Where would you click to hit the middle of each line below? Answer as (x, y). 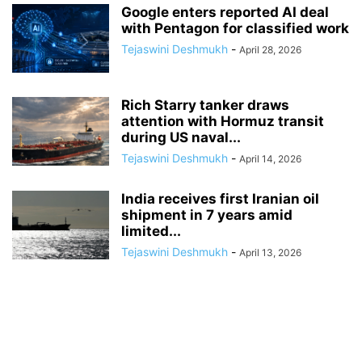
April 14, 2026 (270, 159)
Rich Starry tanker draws (205, 105)
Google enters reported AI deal (225, 13)
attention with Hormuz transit (223, 122)
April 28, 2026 (270, 50)
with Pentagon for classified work (235, 29)
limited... (151, 232)
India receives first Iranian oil (220, 199)
